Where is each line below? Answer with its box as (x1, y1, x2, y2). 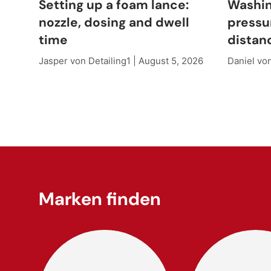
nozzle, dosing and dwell (39, 14, 189, 31)
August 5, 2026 (139, 55, 203, 67)
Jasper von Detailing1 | (39, 55, 139, 67)
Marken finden (39, 187, 161, 211)
